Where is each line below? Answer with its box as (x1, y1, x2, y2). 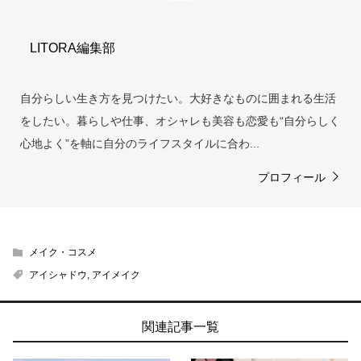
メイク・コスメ (29, 246, 97, 258)
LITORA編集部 (30, 40, 115, 55)
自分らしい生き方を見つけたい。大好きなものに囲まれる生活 (20, 91, 336, 105)
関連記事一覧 (142, 317, 219, 335)
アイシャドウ (29, 268, 87, 280)
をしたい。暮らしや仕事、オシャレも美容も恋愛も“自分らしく (20, 114, 340, 127)
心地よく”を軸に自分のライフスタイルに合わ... (20, 136, 259, 150)
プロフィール (258, 170, 326, 184)
